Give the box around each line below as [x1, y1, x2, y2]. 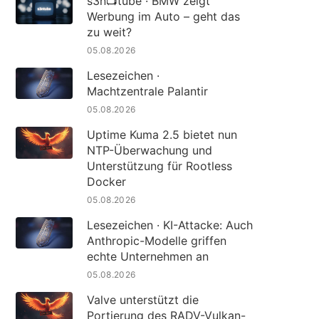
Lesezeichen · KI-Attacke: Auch [86, 218, 253, 233]
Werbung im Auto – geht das [86, 9, 240, 24]
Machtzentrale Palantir [86, 84, 208, 99]
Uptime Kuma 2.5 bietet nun [86, 127, 237, 142]
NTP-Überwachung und [86, 143, 212, 158]
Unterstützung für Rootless [86, 159, 232, 174]
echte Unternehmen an [86, 249, 209, 264]
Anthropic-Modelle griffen [86, 234, 226, 249]
